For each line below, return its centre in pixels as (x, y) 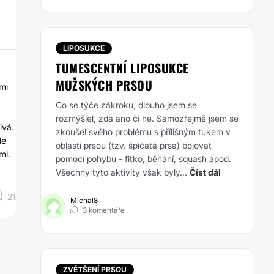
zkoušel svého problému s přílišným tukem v (143, 132)
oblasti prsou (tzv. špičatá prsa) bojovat (134, 145)
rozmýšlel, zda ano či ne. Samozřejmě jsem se (147, 118)
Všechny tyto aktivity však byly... (121, 172)
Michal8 (84, 200)
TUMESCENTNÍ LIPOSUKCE (122, 68)
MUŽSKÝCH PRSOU (104, 85)
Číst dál (205, 172)
